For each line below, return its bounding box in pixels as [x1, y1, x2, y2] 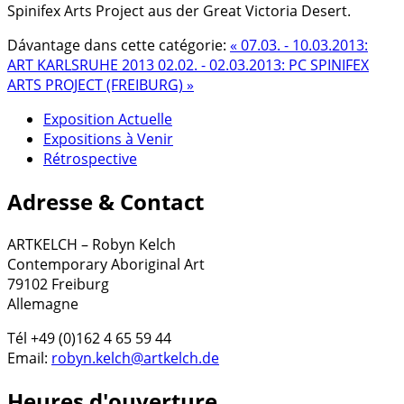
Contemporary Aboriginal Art [7, 253, 205, 274]
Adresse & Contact [7, 187, 204, 217]
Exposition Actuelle [43, 109, 172, 130]
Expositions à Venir [43, 129, 173, 150]
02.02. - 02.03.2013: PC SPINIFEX [158, 55, 369, 76]
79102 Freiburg [7, 273, 109, 294]
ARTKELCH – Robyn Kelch [7, 234, 176, 254]
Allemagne [7, 293, 78, 314]
